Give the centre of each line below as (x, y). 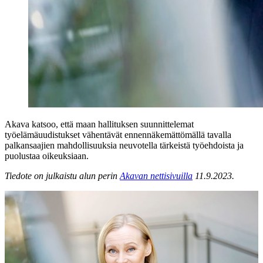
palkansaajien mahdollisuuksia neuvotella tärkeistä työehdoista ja (124, 145)
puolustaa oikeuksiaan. (47, 156)
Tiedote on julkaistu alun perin (62, 176)
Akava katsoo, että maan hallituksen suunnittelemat (99, 124)
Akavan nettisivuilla (156, 176)
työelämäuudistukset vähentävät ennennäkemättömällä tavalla (118, 134)
